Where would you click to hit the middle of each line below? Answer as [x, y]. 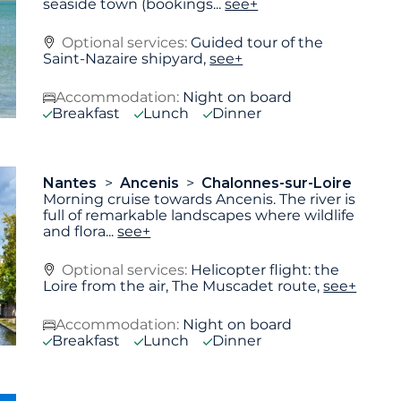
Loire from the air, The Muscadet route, [183, 286]
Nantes [72, 183]
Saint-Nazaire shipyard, [127, 59]
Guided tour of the [257, 43]
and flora [75, 231]
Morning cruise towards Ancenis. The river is [200, 199]
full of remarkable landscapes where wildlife [199, 215]
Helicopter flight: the [265, 269]
